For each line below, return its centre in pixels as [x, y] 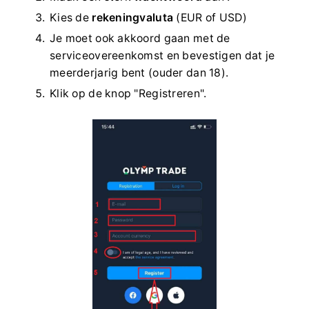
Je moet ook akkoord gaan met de [140, 38]
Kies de [71, 17]
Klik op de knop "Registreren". [128, 93]
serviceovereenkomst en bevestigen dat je [162, 55]
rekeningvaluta [133, 17]
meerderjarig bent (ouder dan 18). [139, 72]
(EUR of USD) [210, 17]
